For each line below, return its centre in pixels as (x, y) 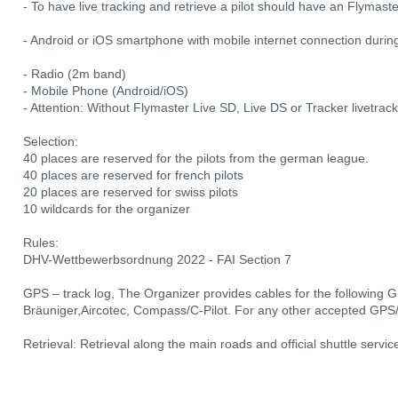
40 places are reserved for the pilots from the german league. (196, 158)
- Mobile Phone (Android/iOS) (106, 91)
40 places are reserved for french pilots (133, 175)
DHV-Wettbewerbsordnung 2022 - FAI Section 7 (157, 259)
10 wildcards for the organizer (107, 209)
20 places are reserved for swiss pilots (131, 192)
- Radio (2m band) (75, 74)
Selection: (51, 141)
